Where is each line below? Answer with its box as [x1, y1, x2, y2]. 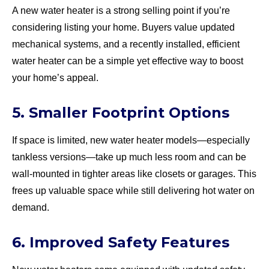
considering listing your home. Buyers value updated [12, 22, 235, 32]
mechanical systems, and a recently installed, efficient [12, 38, 240, 49]
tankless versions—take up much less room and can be [12, 151, 246, 162]
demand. [12, 202, 49, 213]
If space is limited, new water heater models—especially [12, 134, 250, 145]
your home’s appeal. [12, 72, 98, 83]
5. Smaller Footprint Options [12, 103, 229, 121]
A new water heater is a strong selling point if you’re [12, 5, 230, 16]
